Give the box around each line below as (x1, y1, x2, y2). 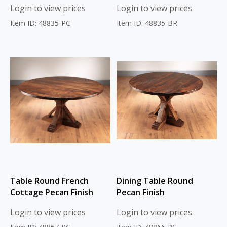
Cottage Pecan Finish (10, 186, 93, 198)
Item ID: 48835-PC (10, 18, 70, 28)
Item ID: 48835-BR (117, 18, 177, 28)
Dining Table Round (117, 175, 193, 187)
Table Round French (10, 175, 89, 187)
